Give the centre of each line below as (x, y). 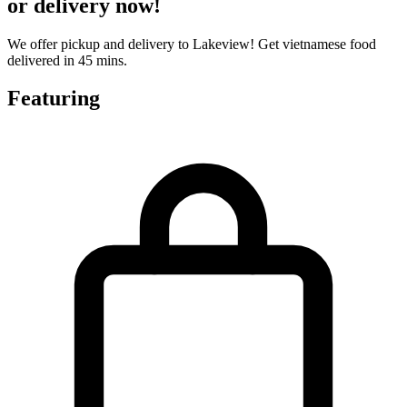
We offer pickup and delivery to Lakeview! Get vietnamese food (192, 44)
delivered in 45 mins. (67, 60)
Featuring (54, 99)
